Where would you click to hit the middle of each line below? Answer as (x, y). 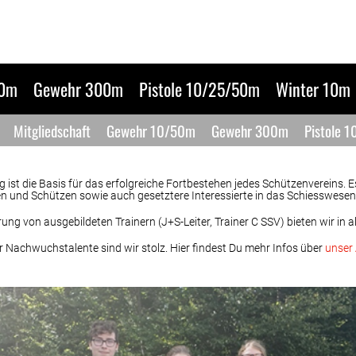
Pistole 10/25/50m (199, 89)
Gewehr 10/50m (151, 130)
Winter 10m (313, 89)
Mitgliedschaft (52, 130)
